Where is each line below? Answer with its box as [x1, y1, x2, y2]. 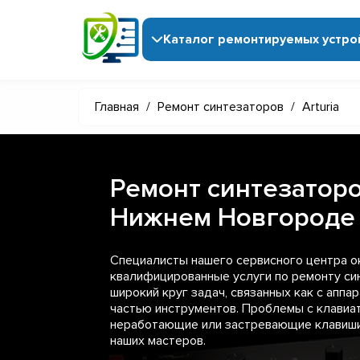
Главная [95, 98, 139, 115]
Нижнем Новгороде [110, 201, 355, 234]
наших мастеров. [110, 332, 206, 349]
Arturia [302, 98, 339, 115]
